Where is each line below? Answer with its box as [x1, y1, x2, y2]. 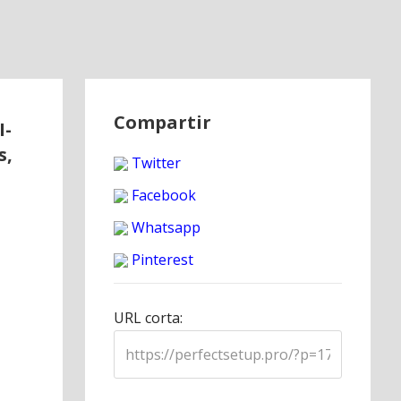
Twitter [128, 152, 182, 173]
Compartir [114, 109, 212, 134]
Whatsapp [128, 217, 201, 237]
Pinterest [128, 249, 194, 269]
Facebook [128, 184, 197, 205]
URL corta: [114, 307, 183, 328]
